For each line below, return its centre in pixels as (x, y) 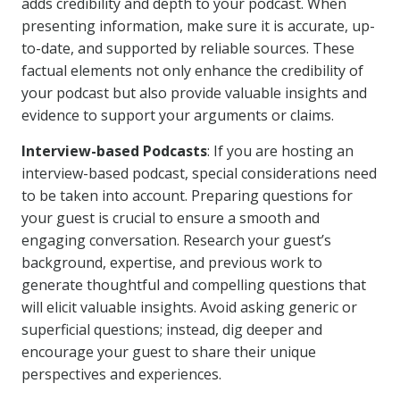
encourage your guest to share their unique (169, 352)
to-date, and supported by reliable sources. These (188, 48)
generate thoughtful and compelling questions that (194, 285)
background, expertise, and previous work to (172, 262)
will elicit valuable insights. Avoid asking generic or (189, 307)
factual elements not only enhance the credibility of (192, 71)
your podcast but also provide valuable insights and (194, 93)
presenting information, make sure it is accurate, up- (198, 26)
